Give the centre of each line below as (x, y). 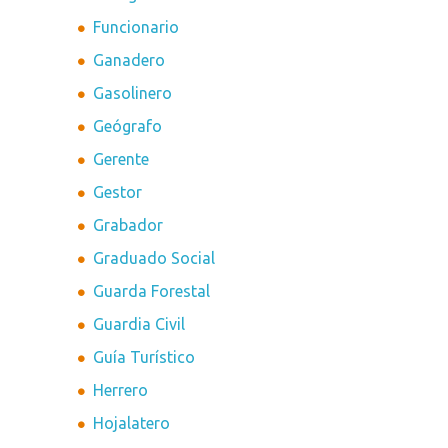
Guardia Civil (139, 324)
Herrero (121, 390)
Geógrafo (128, 126)
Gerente (121, 159)
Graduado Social (154, 258)
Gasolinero (133, 93)
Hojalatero (132, 423)
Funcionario (136, 27)
